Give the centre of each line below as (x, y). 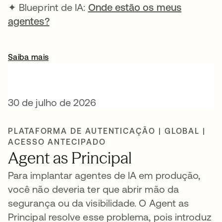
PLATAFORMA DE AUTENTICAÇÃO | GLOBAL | (107, 131)
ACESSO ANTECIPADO (57, 142)
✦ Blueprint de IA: (48, 7)
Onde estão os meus (135, 7)
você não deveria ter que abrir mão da (93, 189)
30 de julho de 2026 (52, 102)
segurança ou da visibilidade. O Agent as (99, 203)
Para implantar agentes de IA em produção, (104, 175)
